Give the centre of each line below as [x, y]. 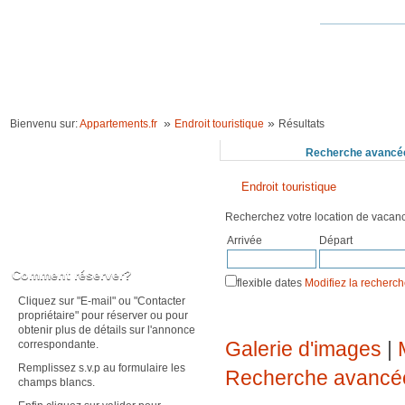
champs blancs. [57, 382]
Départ [336, 240]
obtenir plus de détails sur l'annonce [107, 330]
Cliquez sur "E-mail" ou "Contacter [102, 301]
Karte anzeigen [43, 247]
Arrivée [245, 240]
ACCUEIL [34, 92]
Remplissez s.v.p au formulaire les [102, 368]
